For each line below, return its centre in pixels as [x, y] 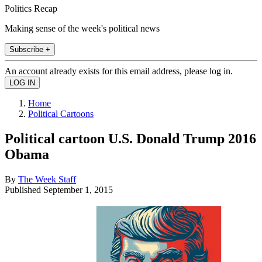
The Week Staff [47, 179]
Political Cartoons [61, 113]
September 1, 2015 [78, 189]
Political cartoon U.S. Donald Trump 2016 [130, 138]
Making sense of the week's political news [82, 28]
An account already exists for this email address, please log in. [119, 71]
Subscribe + [30, 49]
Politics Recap [31, 8]
